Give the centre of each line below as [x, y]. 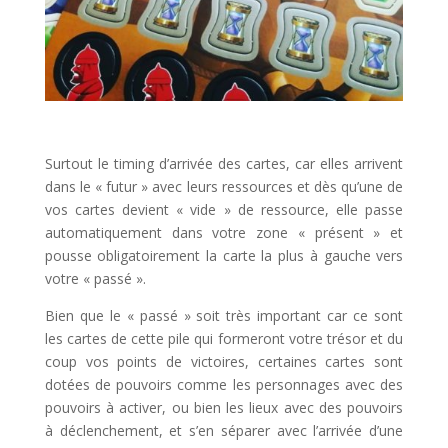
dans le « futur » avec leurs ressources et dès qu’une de [224, 187]
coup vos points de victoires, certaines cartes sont [224, 362]
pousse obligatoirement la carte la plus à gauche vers [224, 256]
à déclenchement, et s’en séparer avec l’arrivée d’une [224, 431]
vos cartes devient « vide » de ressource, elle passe [224, 210]
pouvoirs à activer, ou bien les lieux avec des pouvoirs [224, 408]
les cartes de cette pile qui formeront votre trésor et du [224, 339]
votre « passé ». [95, 279]
